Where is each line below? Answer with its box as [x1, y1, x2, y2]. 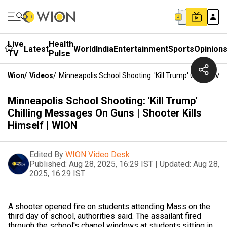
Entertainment [113, 44, 168, 54]
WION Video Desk [65, 149, 130, 159]
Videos [29, 71, 53, 80]
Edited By [29, 149, 63, 159]
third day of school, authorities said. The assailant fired [8, 211, 201, 221]
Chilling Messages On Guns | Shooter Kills [8, 107, 202, 119]
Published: [29, 159, 67, 169]
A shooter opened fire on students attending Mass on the [8, 202, 210, 211]
